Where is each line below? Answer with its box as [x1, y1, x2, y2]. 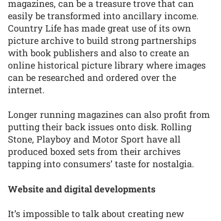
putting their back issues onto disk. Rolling [8, 121, 191, 133]
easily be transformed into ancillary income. [8, 9, 198, 22]
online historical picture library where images [8, 59, 206, 71]
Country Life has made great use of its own [8, 22, 191, 34]
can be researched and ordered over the [8, 71, 176, 83]
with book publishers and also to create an [8, 46, 189, 59]
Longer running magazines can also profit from [8, 109, 210, 121]
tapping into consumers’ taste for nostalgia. [8, 158, 194, 170]
